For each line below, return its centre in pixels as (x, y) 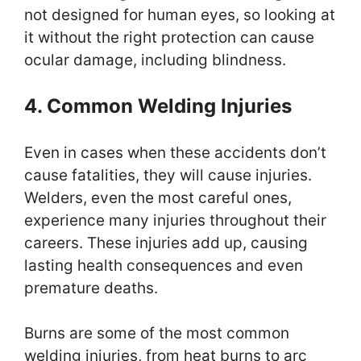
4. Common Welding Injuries (158, 106)
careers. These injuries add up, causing (166, 243)
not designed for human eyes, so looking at (180, 15)
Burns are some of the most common (157, 334)
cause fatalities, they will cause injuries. (168, 175)
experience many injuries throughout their (175, 220)
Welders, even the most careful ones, (158, 197)
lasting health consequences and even (164, 265)
